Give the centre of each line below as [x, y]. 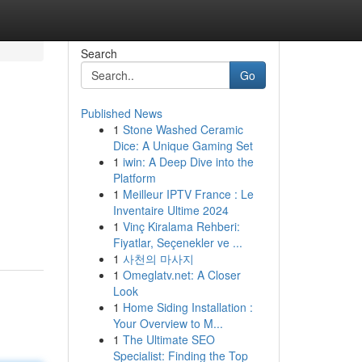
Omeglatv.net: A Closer [181, 275]
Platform [134, 178]
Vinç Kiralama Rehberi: [181, 226]
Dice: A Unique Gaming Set [183, 145]
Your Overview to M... [168, 323]
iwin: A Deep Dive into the [188, 162]
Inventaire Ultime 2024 [170, 210]
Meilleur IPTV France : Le [188, 194]
